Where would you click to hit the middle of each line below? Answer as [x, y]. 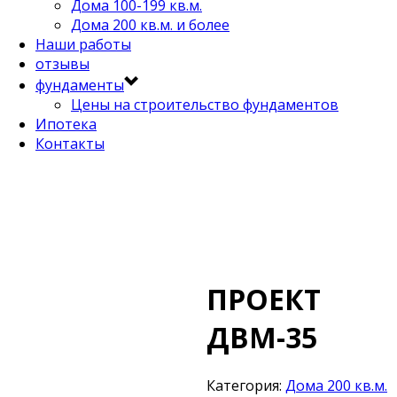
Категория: [245, 385]
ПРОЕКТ [263, 300]
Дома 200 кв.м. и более [150, 25]
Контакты [70, 144]
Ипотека [66, 124]
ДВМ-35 [261, 338]
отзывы [62, 64]
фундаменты [80, 85]
